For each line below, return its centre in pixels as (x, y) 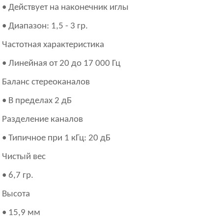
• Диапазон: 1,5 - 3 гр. (45, 26)
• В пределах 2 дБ (37, 101)
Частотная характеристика (53, 45)
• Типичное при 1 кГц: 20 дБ (56, 138)
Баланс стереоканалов (46, 82)
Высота (16, 194)
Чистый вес (24, 157)
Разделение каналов (42, 120)
